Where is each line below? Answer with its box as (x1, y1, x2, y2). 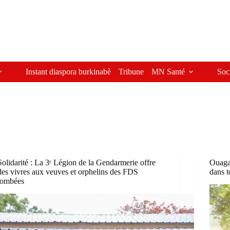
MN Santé (151, 67, 185, 76)
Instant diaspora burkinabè (25, 67, 111, 76)
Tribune (118, 67, 144, 76)
